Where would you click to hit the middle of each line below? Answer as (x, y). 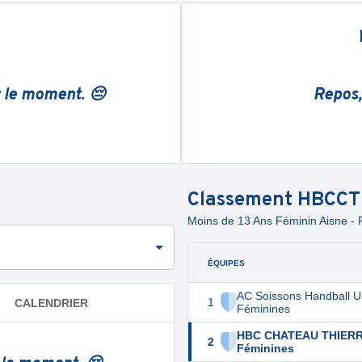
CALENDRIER (51, 303)
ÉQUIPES (226, 263)
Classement (242, 200)
